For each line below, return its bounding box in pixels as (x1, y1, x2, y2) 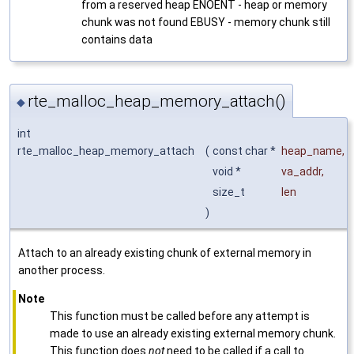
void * (213, 164, 243, 178)
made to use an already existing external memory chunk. (50, 326, 336, 340)
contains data (81, 33, 153, 47)
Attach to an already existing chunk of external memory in (18, 246, 311, 259)
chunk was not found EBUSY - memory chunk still (81, 16, 330, 29)
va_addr (281, 164, 322, 178)
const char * (213, 144, 278, 157)
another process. (18, 263, 105, 277)
